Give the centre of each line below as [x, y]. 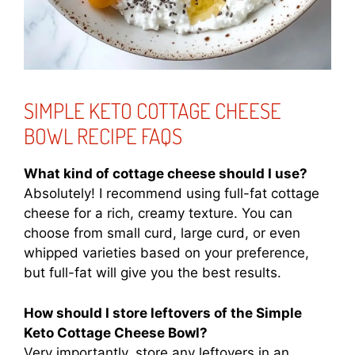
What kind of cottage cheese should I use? [166, 174]
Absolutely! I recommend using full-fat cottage [172, 194]
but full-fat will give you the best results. [153, 273]
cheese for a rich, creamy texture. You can [158, 214]
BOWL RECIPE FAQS [103, 136]
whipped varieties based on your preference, [166, 253]
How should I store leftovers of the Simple [163, 313]
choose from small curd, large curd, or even [162, 233]
